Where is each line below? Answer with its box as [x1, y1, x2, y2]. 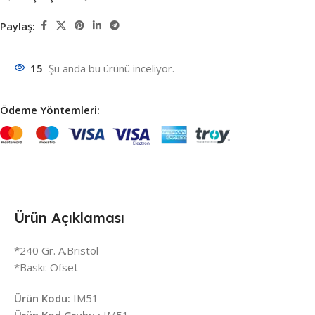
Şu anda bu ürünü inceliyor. [49, 61, 174, 76]
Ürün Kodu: [14, 290, 70, 305]
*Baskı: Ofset [14, 259, 78, 274]
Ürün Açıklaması [14, 208, 124, 226]
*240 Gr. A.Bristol [14, 243, 98, 257]
